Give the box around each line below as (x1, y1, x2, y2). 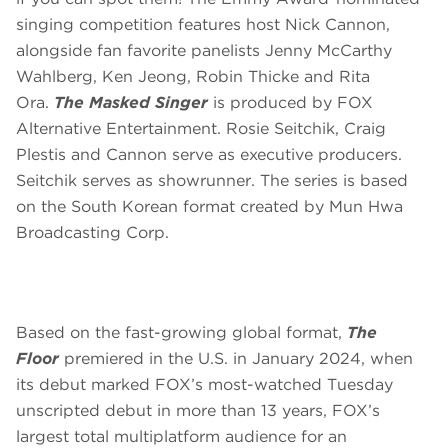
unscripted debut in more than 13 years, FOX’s (16, 401, 380, 421)
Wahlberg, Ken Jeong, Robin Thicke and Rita (16, 67, 370, 87)
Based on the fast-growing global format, (16, 323, 347, 343)
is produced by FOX (208, 93, 373, 113)
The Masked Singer (54, 93, 208, 113)
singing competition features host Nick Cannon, (16, 15, 390, 35)
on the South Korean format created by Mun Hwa (16, 197, 403, 217)
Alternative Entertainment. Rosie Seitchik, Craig (16, 119, 386, 139)
